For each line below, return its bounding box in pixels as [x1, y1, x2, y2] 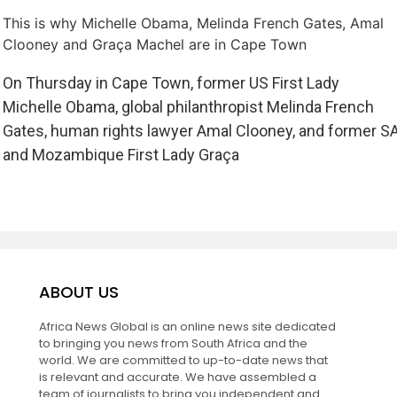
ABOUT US [38, 280, 119, 303]
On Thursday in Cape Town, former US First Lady [2, 73, 339, 92]
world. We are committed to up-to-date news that [38, 351, 328, 369]
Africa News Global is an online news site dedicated [38, 317, 336, 335]
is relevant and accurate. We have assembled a [38, 368, 316, 385]
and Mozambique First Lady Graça [2, 144, 239, 164]
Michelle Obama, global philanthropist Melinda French [2, 97, 374, 116]
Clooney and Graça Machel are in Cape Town [2, 35, 307, 53]
